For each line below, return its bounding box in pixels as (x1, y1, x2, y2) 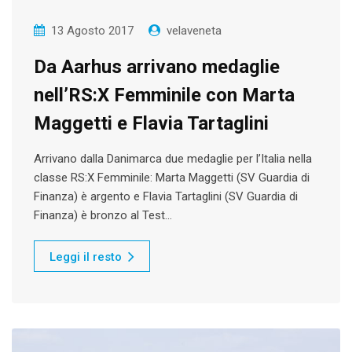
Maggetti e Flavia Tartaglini (34, 112, 269, 134)
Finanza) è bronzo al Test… (34, 207, 172, 222)
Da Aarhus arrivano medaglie (34, 55, 280, 78)
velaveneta (167, 23, 222, 38)
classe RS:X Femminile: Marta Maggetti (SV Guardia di (34, 170, 310, 185)
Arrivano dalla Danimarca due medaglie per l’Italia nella (34, 151, 312, 166)
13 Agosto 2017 (51, 23, 134, 38)
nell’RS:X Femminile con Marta (34, 83, 295, 106)
